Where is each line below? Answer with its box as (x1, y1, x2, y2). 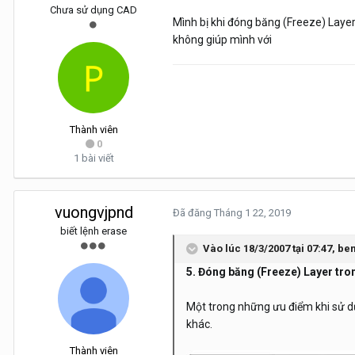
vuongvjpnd (54, 203, 133, 223)
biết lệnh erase (60, 225, 127, 238)
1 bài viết (73, 152, 114, 165)
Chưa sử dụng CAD (50, 4, 137, 17)
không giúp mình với (173, 33, 272, 47)
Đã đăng (173, 207, 214, 219)
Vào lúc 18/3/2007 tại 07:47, (203, 242, 338, 255)
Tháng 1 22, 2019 (214, 207, 291, 219)
